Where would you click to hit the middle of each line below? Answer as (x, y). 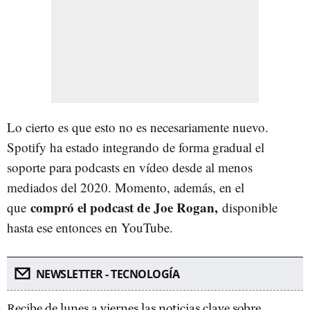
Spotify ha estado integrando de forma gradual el (136, 147)
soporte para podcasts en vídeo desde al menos (130, 167)
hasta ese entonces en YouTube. (90, 227)
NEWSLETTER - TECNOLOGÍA (107, 274)
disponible (250, 207)
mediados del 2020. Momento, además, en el (126, 187)
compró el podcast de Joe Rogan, (126, 207)
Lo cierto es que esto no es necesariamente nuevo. (138, 127)
